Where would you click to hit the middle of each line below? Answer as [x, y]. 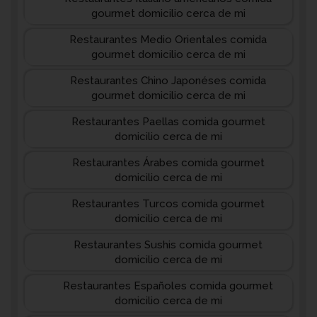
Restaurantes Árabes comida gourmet [168, 163]
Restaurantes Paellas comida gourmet [168, 122]
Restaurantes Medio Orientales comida [168, 40]
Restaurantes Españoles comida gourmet [168, 286]
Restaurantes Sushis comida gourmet [168, 245]
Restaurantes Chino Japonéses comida [168, 81]
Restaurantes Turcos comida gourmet [168, 204]
